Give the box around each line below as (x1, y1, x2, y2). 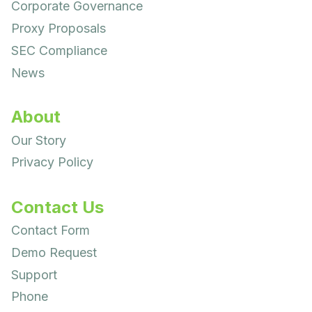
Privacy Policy (11, 155, 93, 170)
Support (11, 267, 57, 282)
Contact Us (11, 196, 104, 217)
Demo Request (11, 245, 97, 260)
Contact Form (11, 223, 90, 238)
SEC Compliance (11, 43, 107, 58)
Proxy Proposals (11, 21, 106, 36)
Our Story (11, 133, 66, 148)
